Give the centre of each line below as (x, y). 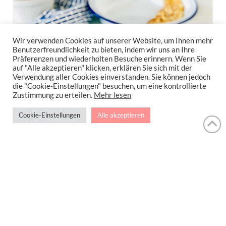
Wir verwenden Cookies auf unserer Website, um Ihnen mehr (113, 41)
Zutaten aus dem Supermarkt (107, 174)
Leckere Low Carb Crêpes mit (108, 159)
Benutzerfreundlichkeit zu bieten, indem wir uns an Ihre (104, 50)
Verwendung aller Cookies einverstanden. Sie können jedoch (111, 77)
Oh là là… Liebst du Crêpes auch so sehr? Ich (109, 200)
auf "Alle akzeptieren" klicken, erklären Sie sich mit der (102, 68)
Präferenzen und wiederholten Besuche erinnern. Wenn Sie (109, 59)
